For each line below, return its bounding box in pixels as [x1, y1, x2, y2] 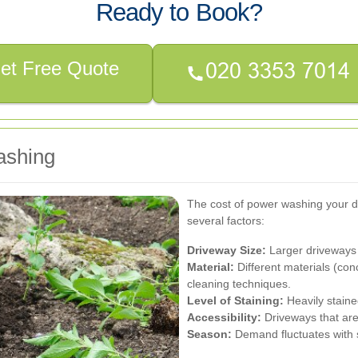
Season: [187, 327, 232, 340]
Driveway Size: [187, 243, 266, 257]
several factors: [187, 213, 265, 227]
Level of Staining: [187, 293, 284, 307]
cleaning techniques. [187, 276, 291, 290]
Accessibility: [187, 310, 261, 324]
